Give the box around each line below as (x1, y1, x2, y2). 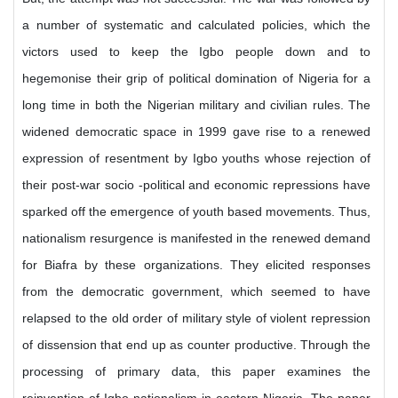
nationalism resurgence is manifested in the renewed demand (22, 231, 370, 245)
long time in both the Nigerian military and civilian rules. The (22, 98, 370, 112)
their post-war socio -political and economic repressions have (22, 178, 370, 192)
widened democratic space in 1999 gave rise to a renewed (22, 124, 370, 139)
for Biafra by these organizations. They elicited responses (22, 258, 370, 272)
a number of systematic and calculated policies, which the (22, 18, 370, 32)
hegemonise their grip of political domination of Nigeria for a (22, 71, 370, 85)
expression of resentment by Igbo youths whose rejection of (22, 151, 370, 165)
